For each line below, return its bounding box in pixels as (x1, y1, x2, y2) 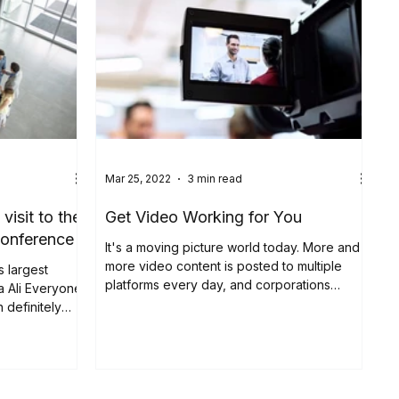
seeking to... (105, 295, 176, 311)
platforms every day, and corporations (105, 276, 331, 292)
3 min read (187, 172, 243, 186)
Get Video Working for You (105, 207, 303, 226)
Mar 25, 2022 (105, 172, 172, 186)
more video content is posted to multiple (105, 257, 343, 273)
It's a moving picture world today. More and (105, 239, 361, 255)
